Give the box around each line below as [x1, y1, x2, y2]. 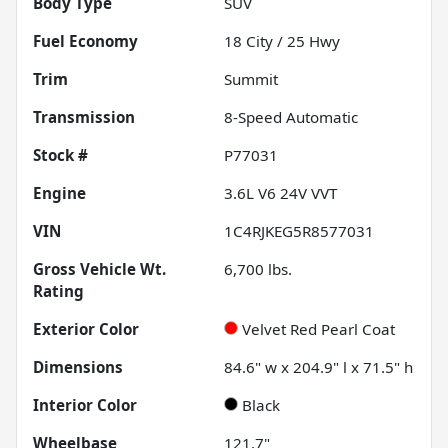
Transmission [33, 106, 135, 127]
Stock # [33, 144, 88, 165]
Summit [224, 68, 278, 89]
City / [242, 30, 287, 51]
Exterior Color [33, 318, 139, 339]
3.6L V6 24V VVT [224, 182, 337, 203]
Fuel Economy [33, 30, 138, 51]
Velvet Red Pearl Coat [242, 318, 395, 339]
